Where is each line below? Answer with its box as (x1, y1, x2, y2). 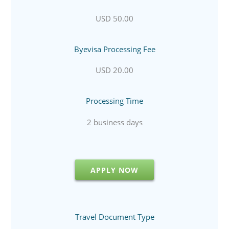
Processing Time (86, 96, 143, 106)
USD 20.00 (96, 65, 133, 76)
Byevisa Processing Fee (74, 43, 155, 54)
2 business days (86, 117, 143, 127)
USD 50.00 (96, 13, 133, 24)
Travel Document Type (75, 211, 154, 222)
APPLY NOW (90, 165, 139, 175)
